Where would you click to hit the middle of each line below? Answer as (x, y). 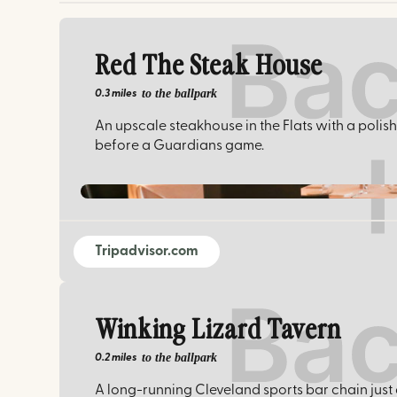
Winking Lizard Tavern (218, 331)
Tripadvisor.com (147, 251)
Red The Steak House (209, 66)
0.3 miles (116, 93)
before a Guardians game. (180, 146)
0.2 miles (116, 358)
